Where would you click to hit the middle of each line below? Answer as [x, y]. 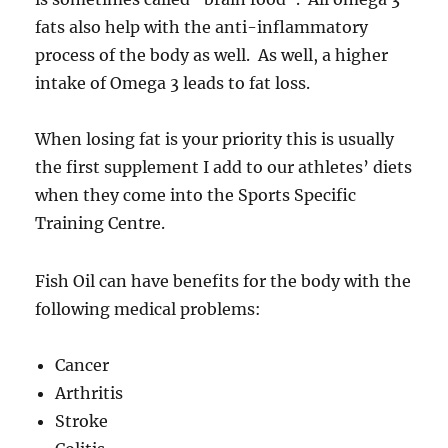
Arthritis [89, 393]
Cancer [82, 365]
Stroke [82, 421]
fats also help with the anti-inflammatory [202, 27]
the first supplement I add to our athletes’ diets [224, 167]
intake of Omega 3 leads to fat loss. [175, 83]
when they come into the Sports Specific [196, 195]
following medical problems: [148, 309]
